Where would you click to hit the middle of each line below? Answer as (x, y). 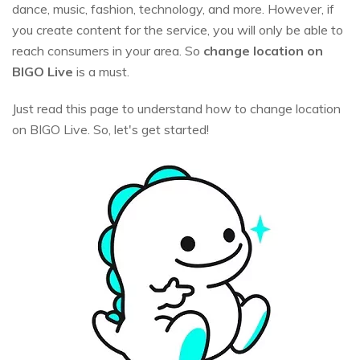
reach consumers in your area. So (108, 51)
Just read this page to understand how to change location (176, 109)
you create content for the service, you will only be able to (178, 30)
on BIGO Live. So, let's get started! (110, 130)
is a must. (101, 72)
